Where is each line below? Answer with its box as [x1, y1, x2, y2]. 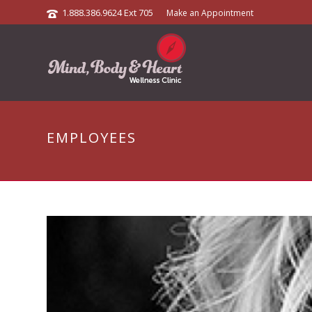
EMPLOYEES [47, 128, 136, 147]
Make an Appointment [166, 7, 253, 19]
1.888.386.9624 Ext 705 [62, 6, 153, 19]
